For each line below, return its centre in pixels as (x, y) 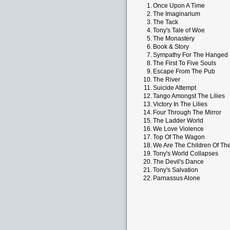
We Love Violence (178, 129)
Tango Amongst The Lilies (189, 96)
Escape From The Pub (184, 71)
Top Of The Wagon (179, 137)
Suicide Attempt (175, 88)
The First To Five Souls (185, 63)
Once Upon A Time (179, 6)
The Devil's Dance (178, 162)
